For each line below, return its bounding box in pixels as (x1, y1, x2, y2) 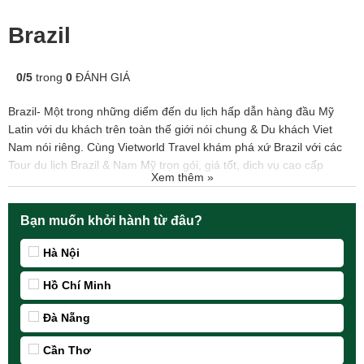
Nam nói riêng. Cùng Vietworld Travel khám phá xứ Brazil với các (8, 141, 342, 154)
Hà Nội (43, 246, 80, 259)
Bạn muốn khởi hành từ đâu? (20, 214, 202, 227)
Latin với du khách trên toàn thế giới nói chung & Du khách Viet (8, 123, 332, 136)
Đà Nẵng (43, 311, 90, 324)
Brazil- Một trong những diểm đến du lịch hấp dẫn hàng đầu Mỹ (8, 105, 334, 118)
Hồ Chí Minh (43, 279, 111, 292)
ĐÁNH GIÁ (72, 71, 130, 84)
